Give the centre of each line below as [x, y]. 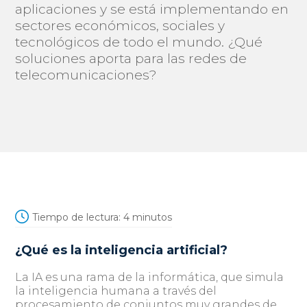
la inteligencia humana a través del [116, 291]
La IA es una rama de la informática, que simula [150, 277]
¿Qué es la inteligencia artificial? [123, 250]
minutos [152, 217]
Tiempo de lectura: [77, 217]
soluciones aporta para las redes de [131, 59]
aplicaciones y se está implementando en [152, 9]
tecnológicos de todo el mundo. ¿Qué [139, 42]
